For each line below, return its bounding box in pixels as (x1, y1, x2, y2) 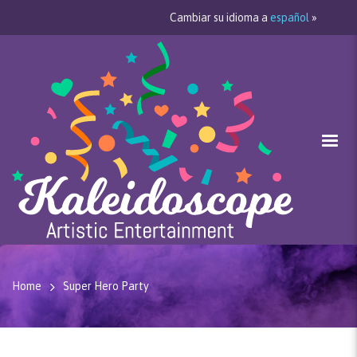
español (270, 11, 309, 24)
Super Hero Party (63, 280, 149, 292)
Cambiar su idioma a (170, 11, 270, 24)
